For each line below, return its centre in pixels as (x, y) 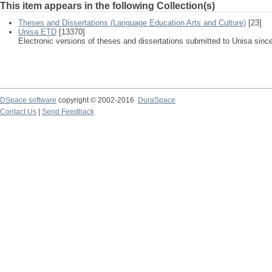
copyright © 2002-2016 (97, 100)
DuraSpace (157, 100)
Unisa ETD (37, 32)
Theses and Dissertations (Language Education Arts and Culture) (132, 23)
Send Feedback (68, 112)
